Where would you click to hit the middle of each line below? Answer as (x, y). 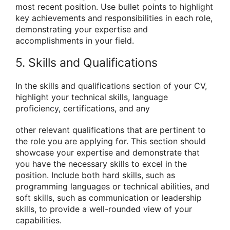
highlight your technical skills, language (92, 97)
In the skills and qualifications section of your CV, (111, 86)
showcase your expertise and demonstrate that (108, 152)
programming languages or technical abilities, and (112, 186)
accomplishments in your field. (75, 41)
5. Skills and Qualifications (87, 63)
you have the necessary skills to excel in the (101, 164)
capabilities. (39, 220)
